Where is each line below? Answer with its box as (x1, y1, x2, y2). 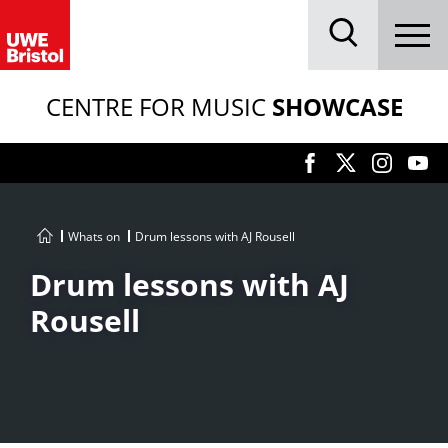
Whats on (68, 228, 120, 245)
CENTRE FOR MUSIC (45, 90, 272, 123)
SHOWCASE (271, 90, 403, 123)
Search (342, 50, 382, 67)
